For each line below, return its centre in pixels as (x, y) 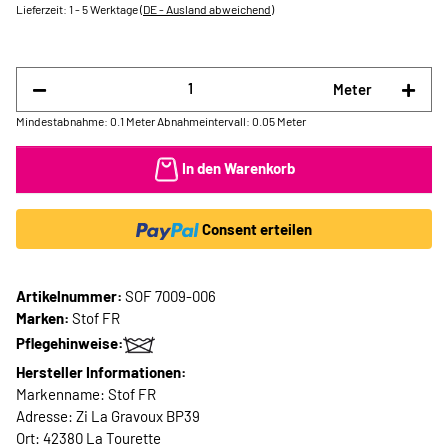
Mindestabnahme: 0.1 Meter (85, 120)
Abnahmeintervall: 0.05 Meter (231, 120)
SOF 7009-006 (170, 296)
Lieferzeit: (42, 9)
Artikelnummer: (70, 296)
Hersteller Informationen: (101, 372)
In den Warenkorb (238, 167)
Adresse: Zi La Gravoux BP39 (108, 416)
